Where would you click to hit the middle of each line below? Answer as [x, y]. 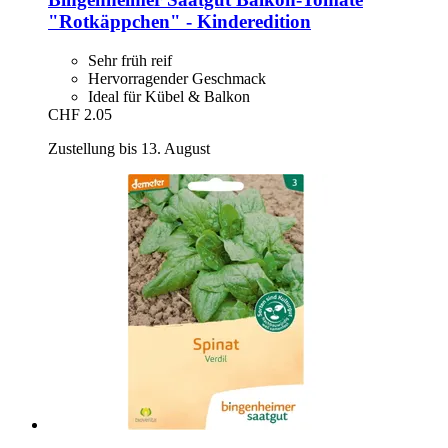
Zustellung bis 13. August [129, 148]
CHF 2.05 [80, 114]
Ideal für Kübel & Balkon [169, 96]
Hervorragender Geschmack [177, 78]
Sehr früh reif [130, 60]
